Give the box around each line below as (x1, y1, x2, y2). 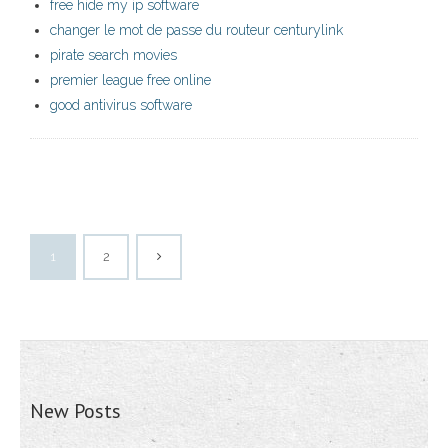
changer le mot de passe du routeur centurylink (50, 22, 343, 39)
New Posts (30, 398, 121, 425)
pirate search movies (50, 47, 177, 64)
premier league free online (50, 72, 211, 89)
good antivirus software (50, 97, 192, 114)
